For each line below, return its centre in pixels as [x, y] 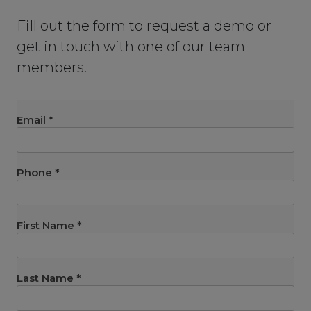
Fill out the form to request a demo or [144, 25]
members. [52, 67]
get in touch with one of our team [131, 46]
